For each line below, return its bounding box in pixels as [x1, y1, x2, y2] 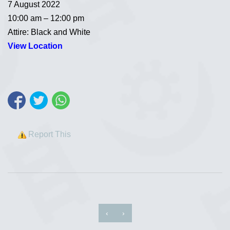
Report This [28, 130, 71, 139]
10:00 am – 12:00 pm [8, 14, 84, 23]
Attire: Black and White [8, 28, 90, 36]
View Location [8, 42, 63, 50]
